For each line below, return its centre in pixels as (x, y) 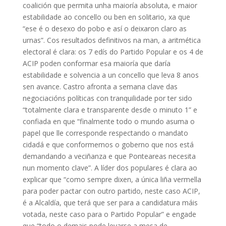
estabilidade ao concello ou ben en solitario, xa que (106, 17)
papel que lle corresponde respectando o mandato (105, 133)
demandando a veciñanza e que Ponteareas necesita (109, 156)
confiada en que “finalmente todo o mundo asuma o (108, 121)
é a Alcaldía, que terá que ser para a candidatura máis (110, 202)
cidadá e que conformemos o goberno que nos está (108, 144)
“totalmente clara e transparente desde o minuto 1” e (110, 109)
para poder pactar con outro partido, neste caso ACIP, (111, 191)
